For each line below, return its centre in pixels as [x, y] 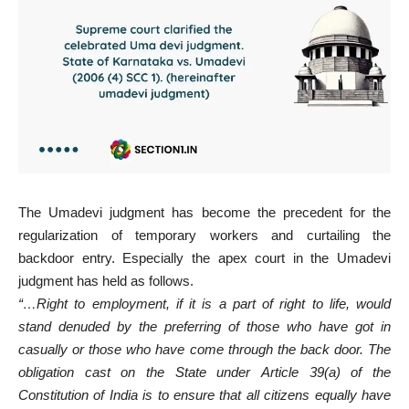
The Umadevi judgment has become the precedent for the [204, 212]
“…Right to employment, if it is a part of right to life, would [204, 303]
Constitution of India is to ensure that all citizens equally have [204, 394]
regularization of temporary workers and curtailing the [204, 235]
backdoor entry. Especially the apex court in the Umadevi [204, 257]
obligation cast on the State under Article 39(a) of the [204, 372]
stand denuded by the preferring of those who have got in [204, 326]
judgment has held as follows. [106, 280]
